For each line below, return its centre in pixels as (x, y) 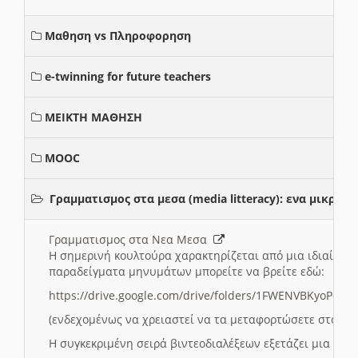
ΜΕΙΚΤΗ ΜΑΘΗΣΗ (93, 117)
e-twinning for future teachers (128, 77)
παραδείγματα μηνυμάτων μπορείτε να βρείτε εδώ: (187, 272)
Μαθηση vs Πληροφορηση (118, 36)
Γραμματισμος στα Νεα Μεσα (131, 240)
